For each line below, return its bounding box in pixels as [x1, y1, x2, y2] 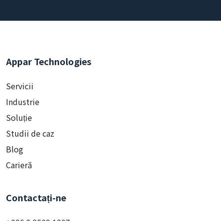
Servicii [6, 98, 34, 110]
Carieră [6, 177, 32, 189]
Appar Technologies [6, 73, 91, 86]
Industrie [6, 113, 39, 126]
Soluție [6, 129, 32, 142]
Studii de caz [6, 145, 54, 157]
